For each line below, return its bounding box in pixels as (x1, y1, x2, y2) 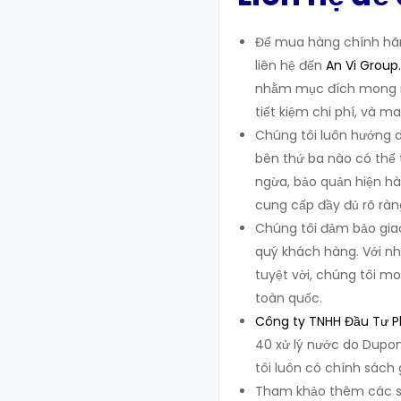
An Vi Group (326, 55, 398, 74)
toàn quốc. (255, 288, 322, 307)
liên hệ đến (255, 55, 326, 74)
